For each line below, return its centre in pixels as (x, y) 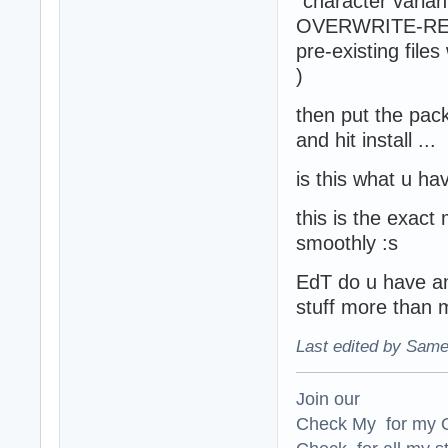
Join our (328, 398)
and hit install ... (366, 139)
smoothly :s (347, 242)
